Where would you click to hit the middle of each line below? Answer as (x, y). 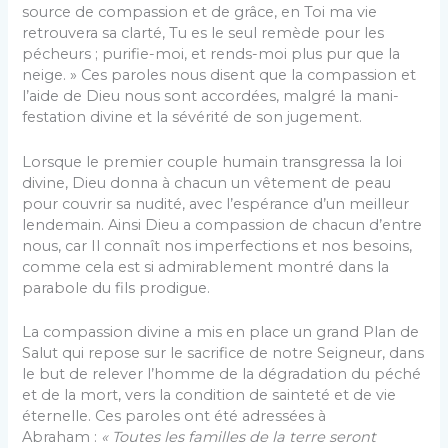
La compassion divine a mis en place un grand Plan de (221, 331)
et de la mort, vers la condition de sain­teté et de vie (209, 394)
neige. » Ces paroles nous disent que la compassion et (219, 75)
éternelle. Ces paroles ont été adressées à (174, 415)
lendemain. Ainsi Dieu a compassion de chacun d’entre (222, 224)
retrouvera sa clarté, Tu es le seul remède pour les (203, 33)
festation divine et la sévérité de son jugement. (192, 117)
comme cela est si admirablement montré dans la (206, 266)
